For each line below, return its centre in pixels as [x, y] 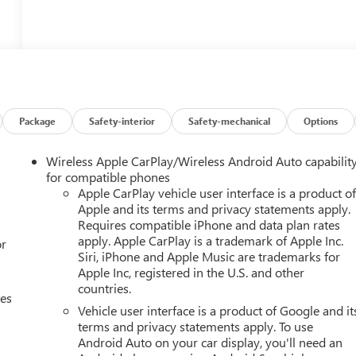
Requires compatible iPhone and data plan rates [209, 224]
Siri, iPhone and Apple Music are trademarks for [209, 256]
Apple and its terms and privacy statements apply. [215, 208]
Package [38, 120]
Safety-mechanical [230, 120]
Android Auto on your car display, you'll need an [211, 342]
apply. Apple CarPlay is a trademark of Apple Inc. [211, 240]
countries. [105, 288]
